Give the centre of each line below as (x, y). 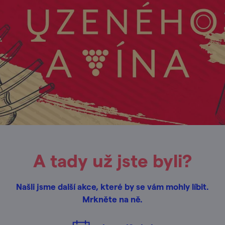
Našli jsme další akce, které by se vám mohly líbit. (113, 186)
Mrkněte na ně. (113, 199)
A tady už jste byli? (113, 160)
